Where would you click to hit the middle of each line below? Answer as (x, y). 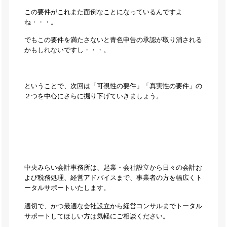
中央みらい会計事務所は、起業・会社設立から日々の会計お (113, 168)
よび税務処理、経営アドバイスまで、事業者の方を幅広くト (113, 178)
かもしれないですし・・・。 (67, 50)
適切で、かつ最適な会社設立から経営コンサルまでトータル (113, 206)
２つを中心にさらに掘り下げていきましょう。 (93, 96)
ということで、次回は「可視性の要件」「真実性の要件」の (113, 86)
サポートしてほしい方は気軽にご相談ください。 (97, 216)
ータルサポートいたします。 (67, 188)
